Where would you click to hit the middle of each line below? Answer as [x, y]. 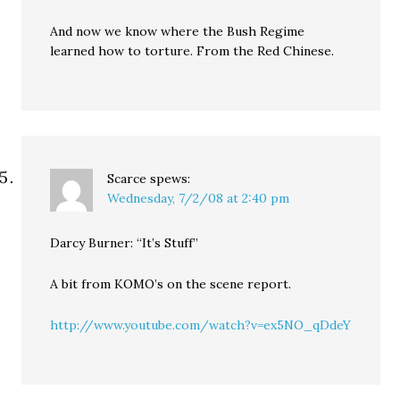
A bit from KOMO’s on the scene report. [171, 284]
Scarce [127, 179]
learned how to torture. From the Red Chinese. [192, 51]
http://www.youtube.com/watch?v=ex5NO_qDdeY [201, 325]
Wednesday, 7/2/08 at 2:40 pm [199, 198]
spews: [171, 179]
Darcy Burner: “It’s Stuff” [125, 243]
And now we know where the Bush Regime [178, 31]
